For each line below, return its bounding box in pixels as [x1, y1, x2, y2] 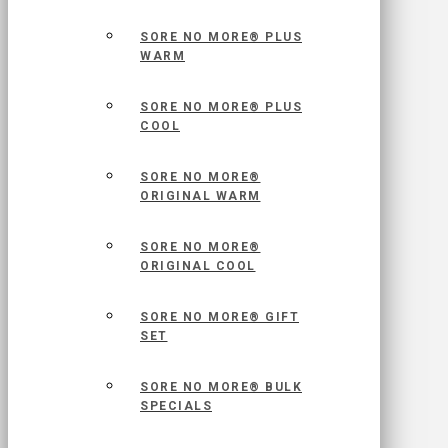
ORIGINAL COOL [140, 259, 256, 274]
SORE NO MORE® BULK [140, 380, 302, 395]
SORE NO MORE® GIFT [140, 310, 299, 325]
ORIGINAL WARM [140, 189, 261, 204]
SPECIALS [140, 399, 212, 414]
